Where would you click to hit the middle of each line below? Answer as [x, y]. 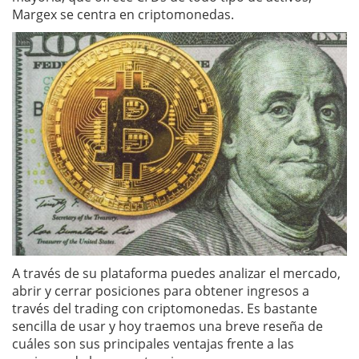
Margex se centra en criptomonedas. [123, 14]
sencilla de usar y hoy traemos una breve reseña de [167, 326]
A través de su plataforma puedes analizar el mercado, [176, 273]
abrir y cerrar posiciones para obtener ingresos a [161, 290]
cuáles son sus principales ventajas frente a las [153, 343]
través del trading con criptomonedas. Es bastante [165, 308]
